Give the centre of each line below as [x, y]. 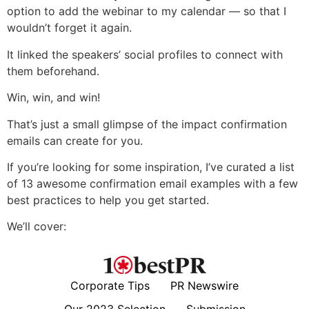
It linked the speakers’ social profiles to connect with [145, 54]
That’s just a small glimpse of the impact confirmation [147, 124]
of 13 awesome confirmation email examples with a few [152, 183]
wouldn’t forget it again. [69, 28]
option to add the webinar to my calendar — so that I [147, 11]
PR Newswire [205, 286]
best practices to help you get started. [108, 200]
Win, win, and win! [53, 98]
